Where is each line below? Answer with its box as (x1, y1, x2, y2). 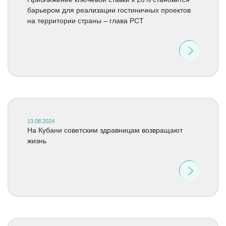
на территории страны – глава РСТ (27, 17, 144, 25)
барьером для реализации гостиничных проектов (27, 6, 191, 14)
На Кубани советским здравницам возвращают (27, 126, 183, 134)
